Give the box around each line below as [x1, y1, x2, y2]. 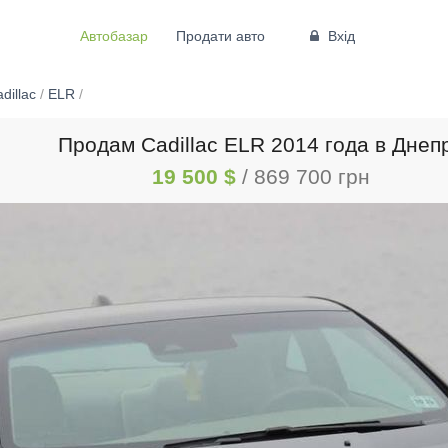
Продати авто [175, 27, 265, 44]
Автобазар [79, 27, 148, 44]
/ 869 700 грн [242, 164, 371, 188]
